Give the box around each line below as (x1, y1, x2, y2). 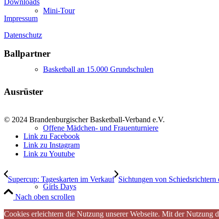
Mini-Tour (43, 6, 75, 15)
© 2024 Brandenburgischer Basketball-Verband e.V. (4, 115, 165, 124)
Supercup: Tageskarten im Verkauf (8, 175, 114, 183)
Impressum (4, 14, 38, 22)
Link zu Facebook (23, 131, 80, 140)
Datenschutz (4, 30, 42, 39)
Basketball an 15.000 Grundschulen (43, 65, 153, 73)
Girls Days (43, 182, 76, 191)
